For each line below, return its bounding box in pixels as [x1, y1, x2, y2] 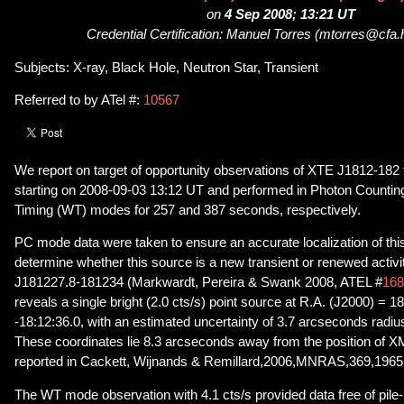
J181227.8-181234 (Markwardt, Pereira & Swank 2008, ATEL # [14, 275, 382, 290]
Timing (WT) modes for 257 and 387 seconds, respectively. [14, 202, 361, 217]
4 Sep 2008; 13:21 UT [224, 7, 355, 23]
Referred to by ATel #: [14, 93, 143, 108]
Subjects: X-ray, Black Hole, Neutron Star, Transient [14, 60, 318, 75]
